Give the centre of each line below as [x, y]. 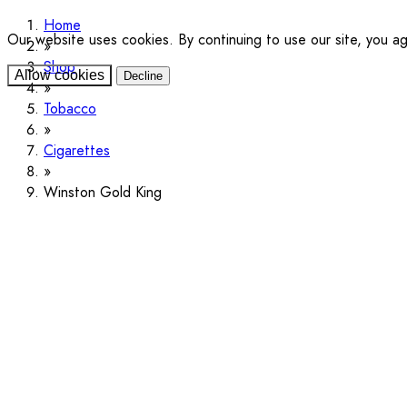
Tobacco [70, 109]
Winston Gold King [103, 192]
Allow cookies [60, 75]
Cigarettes [77, 150]
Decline [143, 76]
